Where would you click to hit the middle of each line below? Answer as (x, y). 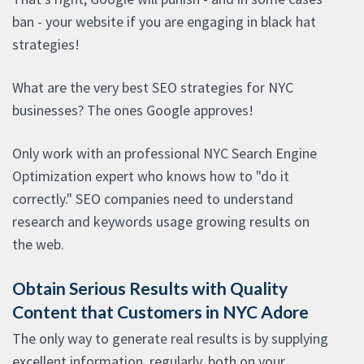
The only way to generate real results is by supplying (170, 339)
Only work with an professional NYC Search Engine (165, 154)
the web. (38, 245)
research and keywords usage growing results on (161, 222)
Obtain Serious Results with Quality (150, 288)
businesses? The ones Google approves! (133, 110)
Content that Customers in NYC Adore (160, 312)
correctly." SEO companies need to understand (153, 199)
